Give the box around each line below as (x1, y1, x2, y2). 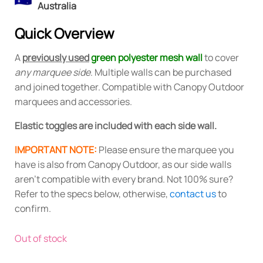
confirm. (15, 201, 51, 215)
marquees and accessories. (15, 95, 132, 108)
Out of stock (15, 231, 67, 245)
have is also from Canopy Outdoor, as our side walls (15, 157, 231, 171)
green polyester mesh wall (91, 50, 203, 64)
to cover (203, 50, 239, 64)
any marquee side (15, 65, 90, 79)
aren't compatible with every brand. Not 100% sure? (15, 172, 233, 186)
